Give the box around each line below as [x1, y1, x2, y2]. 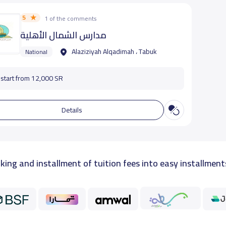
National [25, 46, 48, 58]
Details [62, 103, 83, 117]
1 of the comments [44, 13, 97, 24]
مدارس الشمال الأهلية [20, 27, 107, 43]
